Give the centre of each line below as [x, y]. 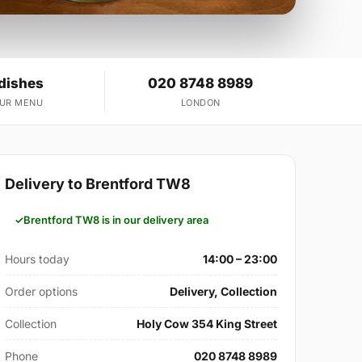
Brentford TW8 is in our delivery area [116, 220]
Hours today [38, 259]
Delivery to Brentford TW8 [98, 184]
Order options [42, 292]
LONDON [200, 103]
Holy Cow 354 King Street [206, 324]
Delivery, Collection [223, 292]
